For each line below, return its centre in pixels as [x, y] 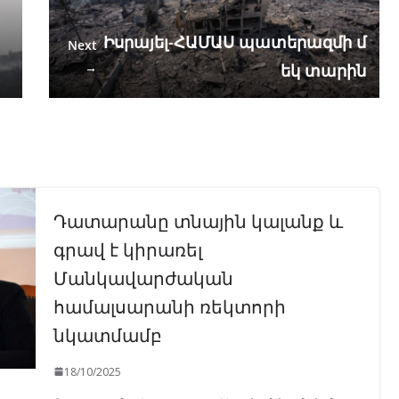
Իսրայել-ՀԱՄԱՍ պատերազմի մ [234, 41]
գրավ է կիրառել [127, 248]
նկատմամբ [107, 334]
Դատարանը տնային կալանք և [198, 220]
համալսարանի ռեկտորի [169, 305]
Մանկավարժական [143, 277]
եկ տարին [323, 70]
